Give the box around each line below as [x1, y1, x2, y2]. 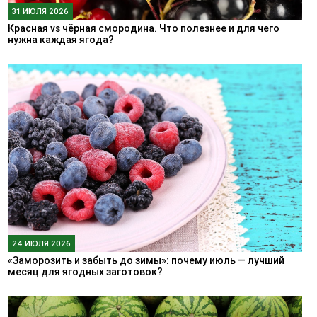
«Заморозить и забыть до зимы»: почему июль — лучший [7, 253, 284, 267]
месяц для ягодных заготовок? [7, 265, 163, 278]
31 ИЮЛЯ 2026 [11, 6, 69, 16]
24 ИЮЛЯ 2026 [11, 238, 71, 248]
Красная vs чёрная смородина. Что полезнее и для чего [7, 21, 279, 35]
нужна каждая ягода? [7, 33, 114, 46]
